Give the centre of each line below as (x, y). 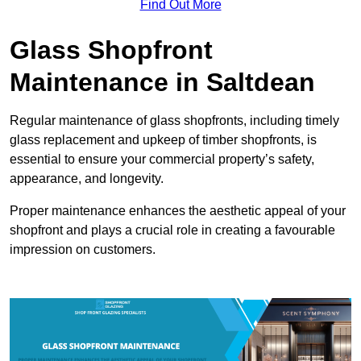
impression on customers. (83, 249)
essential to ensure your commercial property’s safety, (162, 159)
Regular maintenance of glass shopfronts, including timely (174, 120)
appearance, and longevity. (87, 178)
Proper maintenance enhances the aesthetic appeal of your (178, 210)
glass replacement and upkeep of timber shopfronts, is (163, 139)
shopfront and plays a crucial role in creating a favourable (172, 230)
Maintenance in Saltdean (162, 82)
